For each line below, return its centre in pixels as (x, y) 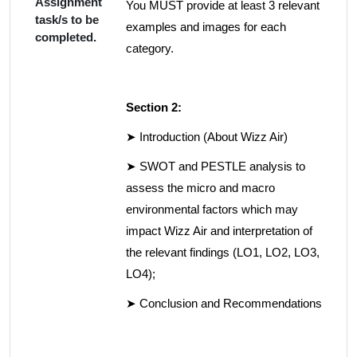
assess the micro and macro (200, 188)
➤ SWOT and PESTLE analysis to (216, 166)
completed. (66, 37)
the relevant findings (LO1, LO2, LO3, (223, 252)
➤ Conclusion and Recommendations (224, 303)
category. (150, 48)
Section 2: (154, 107)
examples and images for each (206, 27)
